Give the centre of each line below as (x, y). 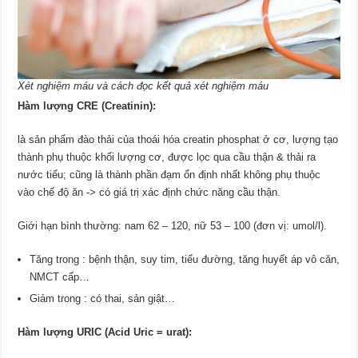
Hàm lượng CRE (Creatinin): (87, 105)
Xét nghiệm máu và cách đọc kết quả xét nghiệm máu (143, 86)
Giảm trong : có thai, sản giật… (103, 298)
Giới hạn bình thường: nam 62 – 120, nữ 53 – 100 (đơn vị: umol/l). (173, 225)
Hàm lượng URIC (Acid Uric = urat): (105, 332)
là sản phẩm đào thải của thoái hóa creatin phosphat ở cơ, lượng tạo (178, 139)
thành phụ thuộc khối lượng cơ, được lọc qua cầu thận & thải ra (167, 157)
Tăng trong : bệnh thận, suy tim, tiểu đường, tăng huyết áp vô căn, (185, 259)
